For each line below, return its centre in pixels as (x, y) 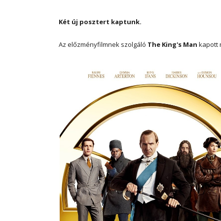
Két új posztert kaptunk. (100, 22)
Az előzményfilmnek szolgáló (103, 44)
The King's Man (172, 44)
